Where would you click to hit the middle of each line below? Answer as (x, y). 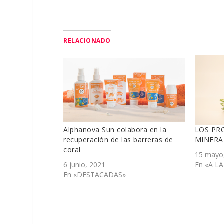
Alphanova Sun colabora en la (115, 129)
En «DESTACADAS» (95, 174)
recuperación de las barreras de (118, 139)
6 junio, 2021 (85, 164)
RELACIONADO (87, 41)
